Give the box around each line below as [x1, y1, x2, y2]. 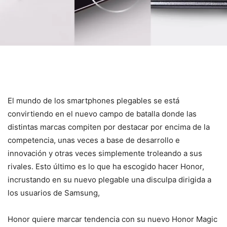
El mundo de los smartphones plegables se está [8, 95, 179, 105]
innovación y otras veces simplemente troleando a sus [8, 148, 202, 158]
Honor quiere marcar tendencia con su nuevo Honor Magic [8, 214, 217, 224]
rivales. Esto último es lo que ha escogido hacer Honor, [8, 161, 204, 171]
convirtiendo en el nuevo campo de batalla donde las [8, 108, 197, 119]
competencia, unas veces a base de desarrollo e [8, 135, 180, 145]
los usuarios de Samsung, [8, 187, 100, 198]
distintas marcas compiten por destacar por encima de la [8, 122, 210, 132]
